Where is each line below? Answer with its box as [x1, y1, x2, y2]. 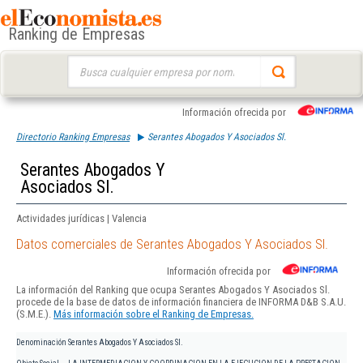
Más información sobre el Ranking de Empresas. [53, 308, 254, 321]
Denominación [16, 338, 66, 348]
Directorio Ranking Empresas [16, 131, 130, 143]
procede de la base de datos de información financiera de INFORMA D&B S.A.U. [16, 296, 346, 309]
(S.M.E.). [16, 308, 53, 321]
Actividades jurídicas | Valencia [16, 212, 147, 224]
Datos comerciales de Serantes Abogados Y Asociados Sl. [16, 236, 328, 253]
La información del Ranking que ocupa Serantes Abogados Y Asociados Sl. [16, 284, 330, 297]
